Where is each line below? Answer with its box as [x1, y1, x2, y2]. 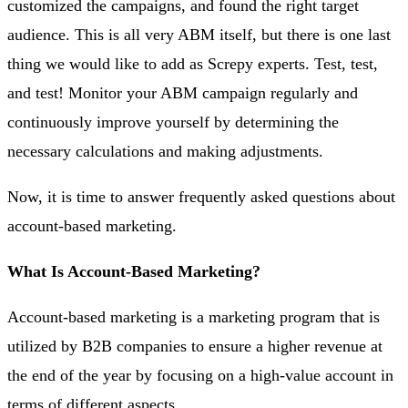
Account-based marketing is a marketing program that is [7, 307, 380, 326]
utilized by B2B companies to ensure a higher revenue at [7, 336, 382, 355]
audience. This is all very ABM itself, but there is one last [7, 25, 391, 44]
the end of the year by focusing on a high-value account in [7, 365, 393, 384]
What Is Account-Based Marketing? [7, 261, 260, 280]
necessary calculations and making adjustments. [7, 141, 323, 160]
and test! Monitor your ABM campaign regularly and [7, 83, 358, 102]
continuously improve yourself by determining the [7, 112, 339, 131]
